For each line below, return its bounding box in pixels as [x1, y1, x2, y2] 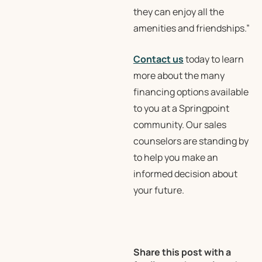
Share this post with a [133, 246, 231, 258]
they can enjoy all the [133, 5, 224, 18]
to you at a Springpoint [133, 102, 229, 115]
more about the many [133, 69, 225, 82]
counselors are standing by [133, 135, 249, 147]
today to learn [183, 53, 244, 65]
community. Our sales [133, 118, 226, 131]
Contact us [133, 53, 184, 65]
